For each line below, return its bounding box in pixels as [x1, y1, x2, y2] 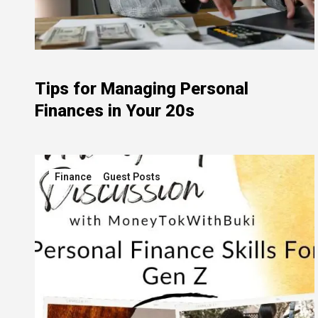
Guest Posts [103, 171, 160, 182]
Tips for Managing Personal [35, 79, 248, 99]
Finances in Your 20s [35, 101, 194, 121]
